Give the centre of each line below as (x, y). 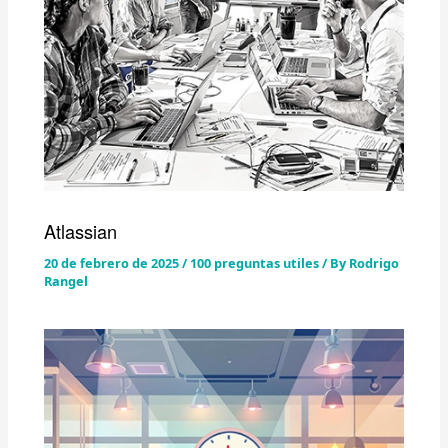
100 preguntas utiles (255, 262)
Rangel (66, 280)
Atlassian (81, 230)
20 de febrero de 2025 (113, 262)
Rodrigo (374, 262)
